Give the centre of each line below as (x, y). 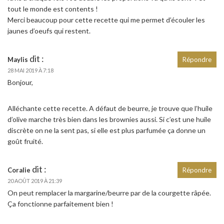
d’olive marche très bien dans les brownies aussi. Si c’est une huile (109, 119)
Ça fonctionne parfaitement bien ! (60, 203)
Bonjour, (20, 82)
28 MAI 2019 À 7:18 (30, 70)
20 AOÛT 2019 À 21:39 (35, 180)
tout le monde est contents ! (53, 8)
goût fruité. (25, 141)
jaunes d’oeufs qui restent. (49, 30)
